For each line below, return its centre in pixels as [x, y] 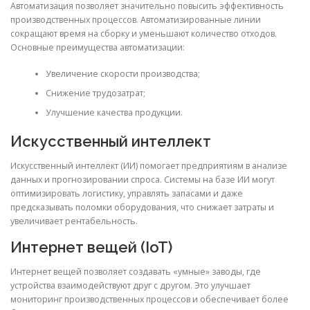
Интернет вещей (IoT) [91, 247]
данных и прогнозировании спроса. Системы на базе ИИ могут [143, 180]
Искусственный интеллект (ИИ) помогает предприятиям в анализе [149, 166]
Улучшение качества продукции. [114, 112]
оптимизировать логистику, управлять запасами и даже [127, 194]
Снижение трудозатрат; [95, 93]
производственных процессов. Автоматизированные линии [136, 19]
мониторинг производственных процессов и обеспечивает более [149, 299]
